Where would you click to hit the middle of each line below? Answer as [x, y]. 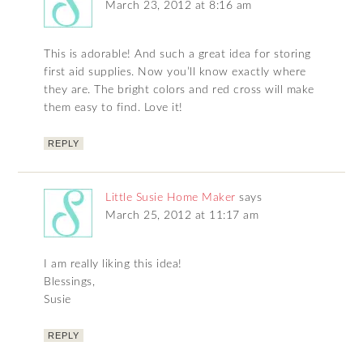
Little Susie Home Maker [171, 197]
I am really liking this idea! [113, 264]
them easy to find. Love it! [113, 107]
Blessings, [70, 282]
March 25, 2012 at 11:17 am [182, 215]
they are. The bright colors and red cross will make [179, 90]
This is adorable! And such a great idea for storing [177, 54]
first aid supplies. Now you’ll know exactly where [175, 72]
